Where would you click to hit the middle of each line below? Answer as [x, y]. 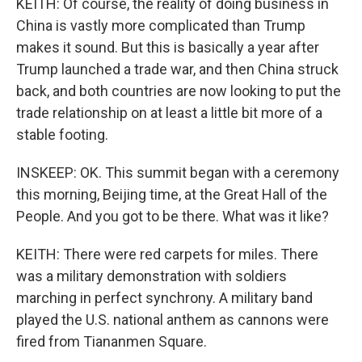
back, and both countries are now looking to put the [179, 91]
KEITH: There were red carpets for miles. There [167, 254]
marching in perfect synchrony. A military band [164, 298]
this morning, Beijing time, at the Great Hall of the [172, 194]
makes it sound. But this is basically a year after [168, 47]
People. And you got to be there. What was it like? [173, 216]
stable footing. [62, 135]
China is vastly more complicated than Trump [161, 25]
